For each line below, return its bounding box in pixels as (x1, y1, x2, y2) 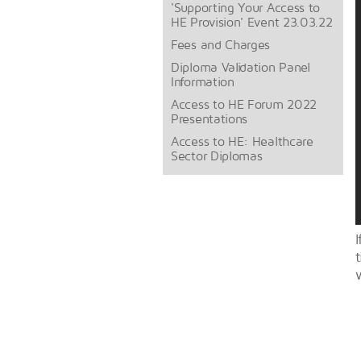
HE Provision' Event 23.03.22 (171, 15, 333, 29)
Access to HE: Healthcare (171, 134, 313, 148)
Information (171, 74, 234, 89)
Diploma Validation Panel (171, 60, 310, 74)
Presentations (171, 111, 248, 126)
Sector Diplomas (171, 148, 263, 163)
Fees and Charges (171, 37, 271, 52)
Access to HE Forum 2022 (171, 97, 317, 111)
